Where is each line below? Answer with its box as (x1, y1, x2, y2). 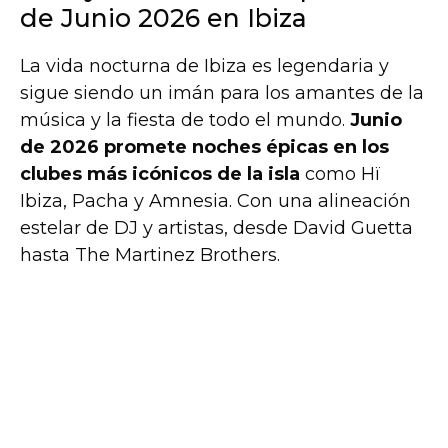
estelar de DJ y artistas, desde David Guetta (20, 217, 413, 240)
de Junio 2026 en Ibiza (20, 3, 307, 34)
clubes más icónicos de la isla (20, 163, 300, 186)
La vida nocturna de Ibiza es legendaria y (20, 55, 389, 78)
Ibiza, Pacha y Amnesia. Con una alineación (20, 190, 411, 213)
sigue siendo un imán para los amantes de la (20, 82, 424, 105)
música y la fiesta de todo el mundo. (20, 109, 350, 132)
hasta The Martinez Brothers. (20, 244, 280, 267)
